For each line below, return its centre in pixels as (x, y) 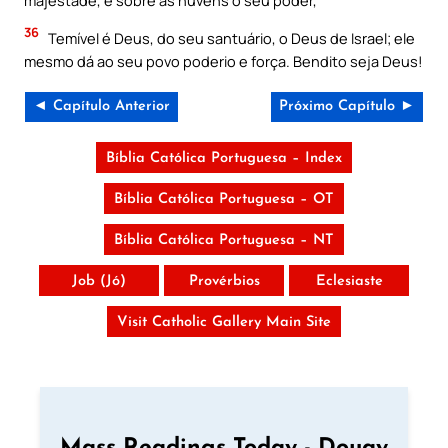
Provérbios (224, 282)
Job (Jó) (99, 282)
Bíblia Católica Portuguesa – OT (224, 200)
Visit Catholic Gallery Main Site (224, 323)
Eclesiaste (349, 282)
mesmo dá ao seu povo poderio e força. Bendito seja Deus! (223, 60)
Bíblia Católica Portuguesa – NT (224, 241)
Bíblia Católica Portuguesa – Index (224, 159)
